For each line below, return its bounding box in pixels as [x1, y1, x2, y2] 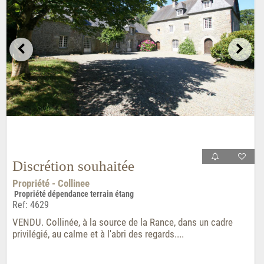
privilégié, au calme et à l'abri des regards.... [12, 228, 184, 240]
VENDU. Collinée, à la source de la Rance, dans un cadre [12, 216, 233, 229]
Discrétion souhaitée [12, 158, 134, 174]
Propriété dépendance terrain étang [12, 189, 134, 200]
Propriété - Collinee [12, 177, 90, 190]
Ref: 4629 [12, 199, 49, 211]
